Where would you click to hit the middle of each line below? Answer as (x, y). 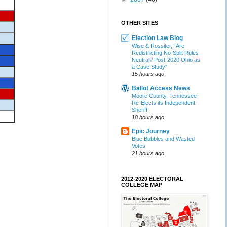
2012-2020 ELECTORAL (152, 179)
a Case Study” (149, 67)
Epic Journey (151, 131)
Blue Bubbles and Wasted (163, 139)
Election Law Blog (157, 38)
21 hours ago (148, 153)
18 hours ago (148, 117)
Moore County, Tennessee (164, 96)
